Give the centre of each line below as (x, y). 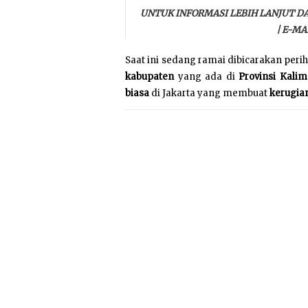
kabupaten (152, 77)
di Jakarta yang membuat (210, 93)
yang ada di (208, 77)
